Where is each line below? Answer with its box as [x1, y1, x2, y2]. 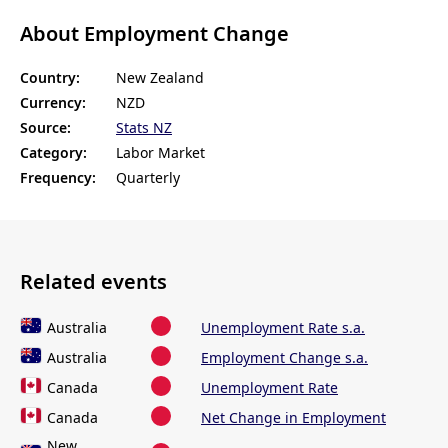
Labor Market [116, 143, 205, 163]
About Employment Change [20, 19, 289, 47]
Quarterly [116, 168, 180, 188]
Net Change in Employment [201, 408, 386, 428]
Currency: [20, 93, 86, 113]
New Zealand [116, 68, 204, 88]
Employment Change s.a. [201, 348, 368, 368]
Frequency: [20, 168, 96, 188]
